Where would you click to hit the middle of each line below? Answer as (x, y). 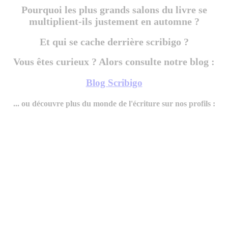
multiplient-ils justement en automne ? (114, 22)
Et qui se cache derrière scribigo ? (114, 41)
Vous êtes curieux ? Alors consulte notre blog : (114, 62)
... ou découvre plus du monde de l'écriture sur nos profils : (114, 104)
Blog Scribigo (114, 83)
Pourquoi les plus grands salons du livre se (114, 10)
